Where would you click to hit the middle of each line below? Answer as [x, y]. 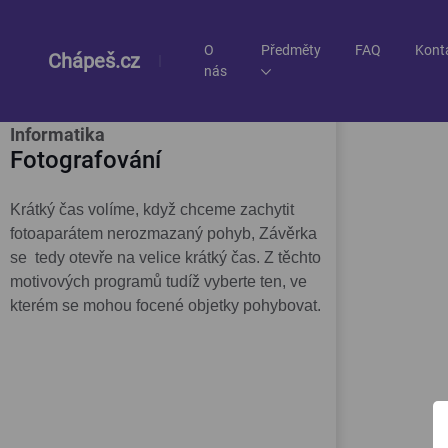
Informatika [57, 135]
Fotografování [85, 160]
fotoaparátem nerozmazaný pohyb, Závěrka [163, 233]
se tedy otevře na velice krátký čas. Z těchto [165, 257]
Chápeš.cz [94, 61]
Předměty [290, 50]
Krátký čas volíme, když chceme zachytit [152, 209]
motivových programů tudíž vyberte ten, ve [158, 281]
